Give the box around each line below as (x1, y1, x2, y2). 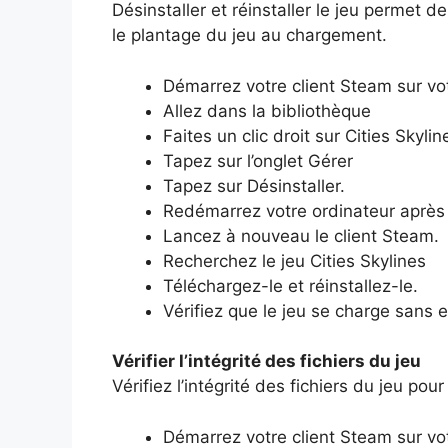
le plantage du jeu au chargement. (112, 25, 387, 46)
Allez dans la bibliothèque (163, 100, 371, 121)
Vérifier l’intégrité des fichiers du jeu (112, 351, 421, 372)
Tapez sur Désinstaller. (163, 175, 345, 196)
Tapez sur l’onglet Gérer (163, 150, 353, 171)
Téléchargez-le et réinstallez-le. (163, 275, 418, 296)
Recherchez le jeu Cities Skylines (163, 250, 426, 271)
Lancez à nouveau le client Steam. (163, 225, 439, 246)
